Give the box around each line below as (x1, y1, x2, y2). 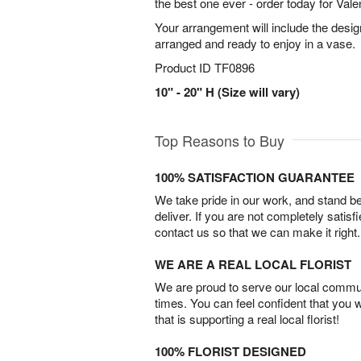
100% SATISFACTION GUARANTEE (155, 168, 355, 186)
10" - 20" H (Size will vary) (155, 83, 300, 101)
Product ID (155, 59, 214, 76)
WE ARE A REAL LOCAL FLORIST (155, 255, 351, 273)
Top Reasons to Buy (155, 130, 284, 151)
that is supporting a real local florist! (155, 310, 339, 327)
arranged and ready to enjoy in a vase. (155, 35, 355, 52)
